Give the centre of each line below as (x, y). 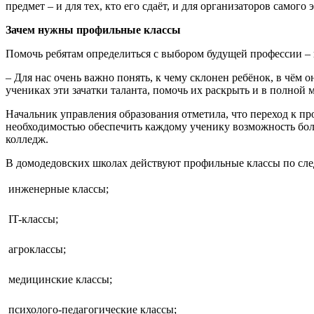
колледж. (27, 139)
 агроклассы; (36, 250)
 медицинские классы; (59, 280)
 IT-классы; (32, 219)
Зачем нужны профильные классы (93, 30)
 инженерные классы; (57, 189)
